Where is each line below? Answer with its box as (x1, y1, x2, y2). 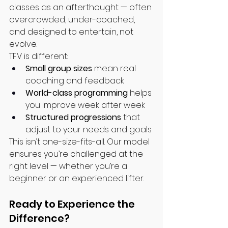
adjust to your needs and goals (25, 124, 152, 136)
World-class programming (25, 87, 128, 99)
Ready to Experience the (9, 197, 137, 212)
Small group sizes (25, 63, 92, 75)
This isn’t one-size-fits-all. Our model (9, 136, 152, 148)
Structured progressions (25, 111, 121, 124)
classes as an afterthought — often (9, 2, 154, 14)
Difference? (9, 211, 70, 226)
